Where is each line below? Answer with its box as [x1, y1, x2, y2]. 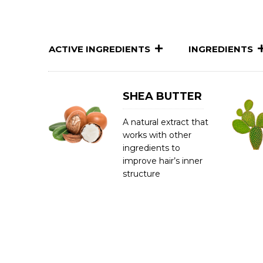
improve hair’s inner [123, 156, 203, 166]
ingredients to [123, 143, 180, 153]
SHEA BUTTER [123, 90, 202, 103]
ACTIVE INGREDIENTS [49, 43, 150, 55]
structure [123, 168, 160, 179]
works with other [123, 130, 191, 140]
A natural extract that [123, 117, 208, 127]
